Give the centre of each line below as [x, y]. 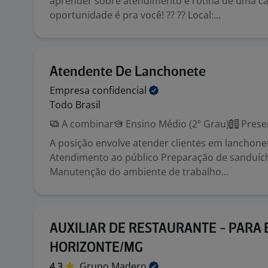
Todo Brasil [75, 105]
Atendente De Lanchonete [128, 72]
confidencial [121, 90]
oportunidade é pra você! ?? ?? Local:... [135, 15]
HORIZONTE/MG [96, 248]
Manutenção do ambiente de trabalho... [139, 172]
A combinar [86, 124]
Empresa [71, 90]
